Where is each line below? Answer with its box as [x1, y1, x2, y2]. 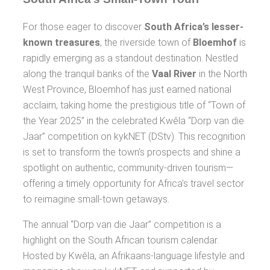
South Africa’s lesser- [144, 21, 243, 33]
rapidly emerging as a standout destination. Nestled [23, 52, 238, 64]
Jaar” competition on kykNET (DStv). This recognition [23, 131, 245, 142]
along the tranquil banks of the [23, 68, 152, 80]
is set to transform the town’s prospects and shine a [23, 146, 240, 158]
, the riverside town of [100, 37, 193, 48]
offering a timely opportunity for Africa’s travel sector [23, 178, 244, 189]
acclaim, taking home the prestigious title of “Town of [23, 99, 245, 111]
